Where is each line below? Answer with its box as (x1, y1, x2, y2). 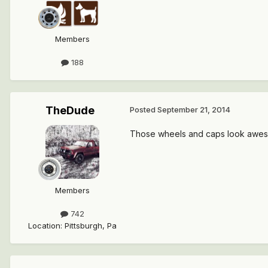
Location (28, 220, 60, 230)
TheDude (45, 104, 95, 117)
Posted (130, 105, 157, 115)
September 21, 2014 (157, 105, 230, 115)
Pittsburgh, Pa (65, 220, 117, 230)
